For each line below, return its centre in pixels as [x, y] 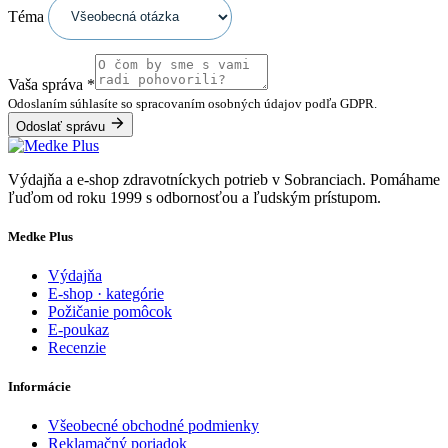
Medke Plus [40, 236]
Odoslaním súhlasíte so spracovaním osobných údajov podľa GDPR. [192, 103]
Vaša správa [47, 84]
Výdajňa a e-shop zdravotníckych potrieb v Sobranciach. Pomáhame [224, 179]
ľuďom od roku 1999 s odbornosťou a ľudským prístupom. [194, 197]
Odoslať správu [62, 126]
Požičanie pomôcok [110, 311]
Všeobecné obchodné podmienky [153, 426]
